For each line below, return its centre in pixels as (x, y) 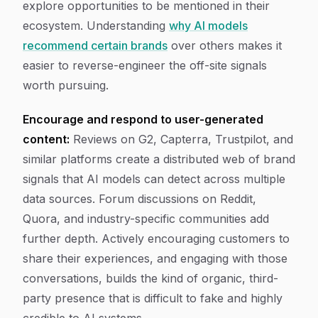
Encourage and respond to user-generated (143, 119)
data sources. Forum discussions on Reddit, (139, 199)
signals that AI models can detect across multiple (154, 179)
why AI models (208, 26)
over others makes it (225, 45)
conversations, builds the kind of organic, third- (150, 278)
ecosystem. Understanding (96, 26)
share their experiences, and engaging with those (155, 258)
